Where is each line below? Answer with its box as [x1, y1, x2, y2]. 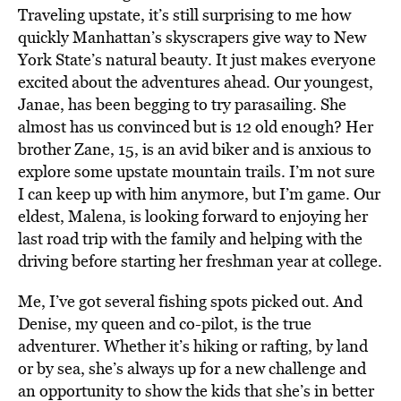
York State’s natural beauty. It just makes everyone [18, 48, 376, 71]
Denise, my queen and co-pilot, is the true [18, 312, 311, 335]
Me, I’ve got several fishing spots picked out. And [18, 290, 363, 312]
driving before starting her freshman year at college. [18, 250, 382, 272]
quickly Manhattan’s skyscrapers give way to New [18, 26, 366, 48]
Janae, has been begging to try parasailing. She [18, 93, 346, 115]
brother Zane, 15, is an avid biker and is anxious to [18, 138, 371, 160]
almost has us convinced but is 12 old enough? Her [18, 115, 373, 138]
